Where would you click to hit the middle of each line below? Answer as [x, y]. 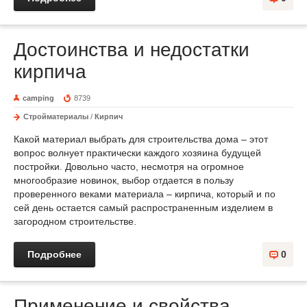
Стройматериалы [56, 116]
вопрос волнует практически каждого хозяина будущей [137, 153]
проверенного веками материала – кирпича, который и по [145, 194]
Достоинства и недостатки [132, 50]
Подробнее [54, 254]
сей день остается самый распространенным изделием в [143, 208]
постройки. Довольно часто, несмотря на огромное [129, 167]
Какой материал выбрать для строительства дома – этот [141, 139]
